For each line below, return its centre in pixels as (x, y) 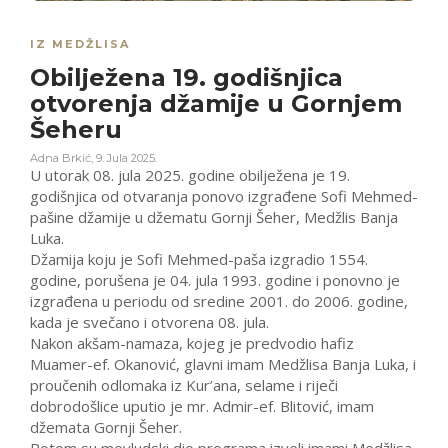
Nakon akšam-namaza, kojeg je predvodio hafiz (192, 343)
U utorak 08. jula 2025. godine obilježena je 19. (190, 175)
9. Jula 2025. (126, 158)
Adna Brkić (60, 158)
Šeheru (76, 130)
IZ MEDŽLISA (80, 44)
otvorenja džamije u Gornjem (216, 104)
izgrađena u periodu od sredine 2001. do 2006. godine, (219, 301)
